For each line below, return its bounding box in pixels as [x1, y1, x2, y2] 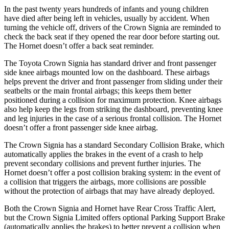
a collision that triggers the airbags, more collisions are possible [4, 177, 206, 186]
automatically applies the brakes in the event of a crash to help [4, 149, 203, 158]
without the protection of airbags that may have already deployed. [4, 186, 215, 195]
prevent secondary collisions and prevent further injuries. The [4, 158, 201, 168]
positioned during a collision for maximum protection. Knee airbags [4, 95, 221, 104]
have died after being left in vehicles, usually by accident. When [4, 13, 210, 22]
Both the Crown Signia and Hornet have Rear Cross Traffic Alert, [4, 203, 216, 213]
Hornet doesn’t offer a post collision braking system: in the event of [4, 168, 220, 177]
